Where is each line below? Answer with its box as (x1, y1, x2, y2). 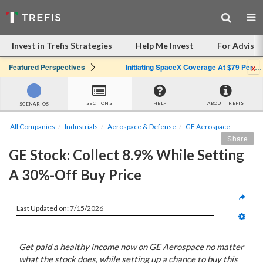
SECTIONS (86, 100, 113, 106)
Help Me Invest (136, 41, 194, 50)
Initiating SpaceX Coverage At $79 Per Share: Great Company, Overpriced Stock (126, 62, 255, 72)
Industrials (65, 122, 98, 131)
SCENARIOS (19, 101, 49, 107)
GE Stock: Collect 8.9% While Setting (9, 146, 244, 163)
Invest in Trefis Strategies (12, 41, 112, 50)
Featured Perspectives (9, 62, 85, 72)
